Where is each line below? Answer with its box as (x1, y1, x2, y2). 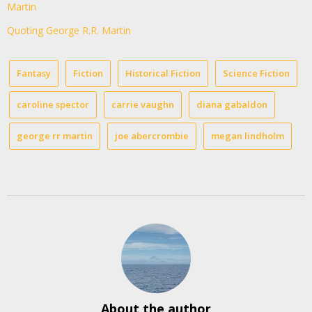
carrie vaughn (111, 97, 174, 111)
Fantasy (17, 66, 51, 79)
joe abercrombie (115, 129, 189, 142)
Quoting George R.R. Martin (7, 23, 131, 37)
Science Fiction (223, 66, 290, 79)
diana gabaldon (196, 97, 267, 111)
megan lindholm (211, 129, 284, 142)
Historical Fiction (125, 66, 201, 79)
